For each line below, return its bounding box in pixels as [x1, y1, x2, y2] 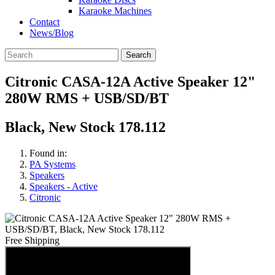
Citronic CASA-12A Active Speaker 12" [5, 73, 255, 90]
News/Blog [29, 28, 74, 38]
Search [126, 50, 151, 60]
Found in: [29, 147, 67, 158]
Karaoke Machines [79, 6, 152, 16]
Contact [29, 17, 60, 27]
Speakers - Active [29, 180, 98, 192]
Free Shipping [5, 234, 60, 246]
